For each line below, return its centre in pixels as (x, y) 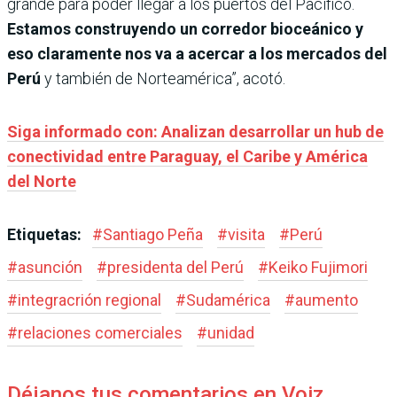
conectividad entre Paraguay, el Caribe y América (187, 157)
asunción (50, 268)
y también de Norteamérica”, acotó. (165, 79)
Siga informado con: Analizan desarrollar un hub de (195, 132)
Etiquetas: (46, 235)
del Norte (42, 182)
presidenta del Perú (175, 268)
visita (246, 235)
